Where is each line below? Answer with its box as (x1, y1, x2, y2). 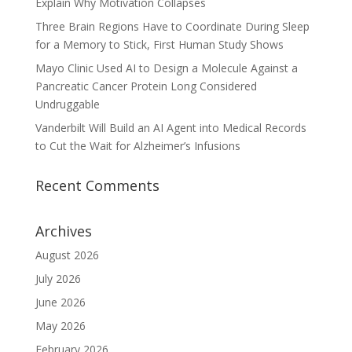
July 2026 (35, 271, 81, 286)
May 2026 (35, 318, 86, 333)
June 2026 (35, 295, 86, 310)
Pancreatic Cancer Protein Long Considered (35, 79, 257, 93)
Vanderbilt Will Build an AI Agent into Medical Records (35, 120, 306, 135)
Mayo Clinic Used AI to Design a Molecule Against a (35, 60, 298, 75)
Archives (35, 222, 92, 240)
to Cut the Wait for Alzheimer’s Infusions (35, 138, 240, 153)
